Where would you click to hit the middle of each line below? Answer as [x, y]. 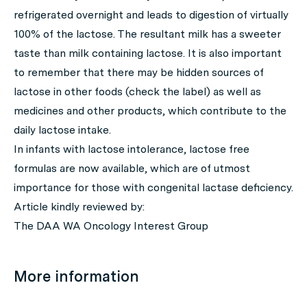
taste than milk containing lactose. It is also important [148, 53]
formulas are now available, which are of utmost [132, 168]
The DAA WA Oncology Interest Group [111, 226]
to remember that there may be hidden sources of [139, 72]
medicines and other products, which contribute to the [150, 111]
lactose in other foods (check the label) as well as [137, 91]
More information [76, 276]
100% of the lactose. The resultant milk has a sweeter [147, 34]
